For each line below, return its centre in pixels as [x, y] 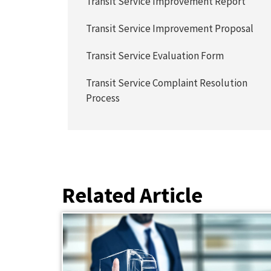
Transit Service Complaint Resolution [167, 83]
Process [103, 98]
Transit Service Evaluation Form [155, 56]
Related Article [132, 195]
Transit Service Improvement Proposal [170, 28]
